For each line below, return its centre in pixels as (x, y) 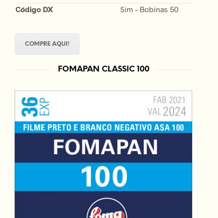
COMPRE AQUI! (47, 44)
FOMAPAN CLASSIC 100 (103, 69)
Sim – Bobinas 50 (149, 9)
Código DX (34, 9)
